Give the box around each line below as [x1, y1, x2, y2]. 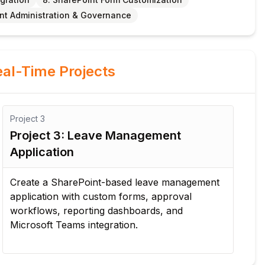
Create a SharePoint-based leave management [10, 176, 219, 188]
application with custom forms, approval [10, 190, 192, 202]
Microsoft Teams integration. [10, 219, 138, 231]
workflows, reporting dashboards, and [10, 205, 183, 216]
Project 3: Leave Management [10, 128, 181, 143]
